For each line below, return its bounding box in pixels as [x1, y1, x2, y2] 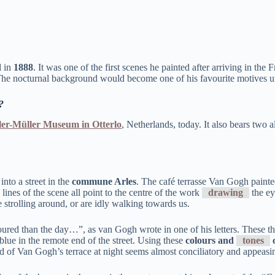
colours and [185, 234, 236, 246]
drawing [208, 187, 243, 198]
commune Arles [72, 176, 136, 187]
